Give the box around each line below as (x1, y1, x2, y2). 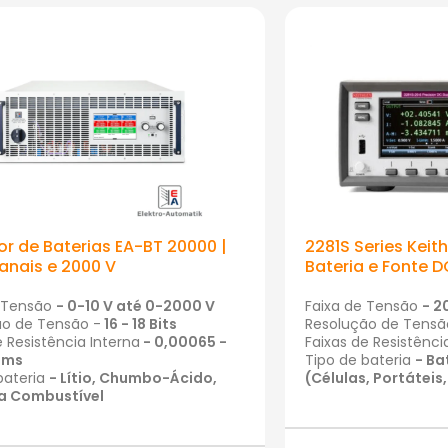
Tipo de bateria (305, 350, 416, 371)
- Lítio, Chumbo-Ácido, (48, 368, 217, 389)
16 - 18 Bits (100, 314, 177, 335)
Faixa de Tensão (305, 296, 423, 317)
